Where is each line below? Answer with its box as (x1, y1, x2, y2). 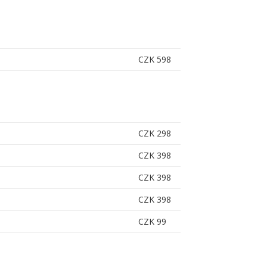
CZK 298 (138, 128, 171, 139)
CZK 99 (138, 216, 166, 228)
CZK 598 (138, 54, 171, 66)
